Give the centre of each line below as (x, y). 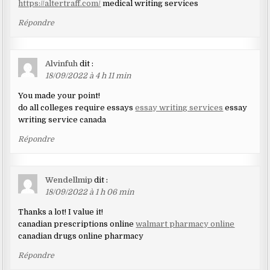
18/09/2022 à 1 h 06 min (90, 192)
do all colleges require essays (77, 107)
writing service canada (62, 119)
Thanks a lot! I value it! (61, 212)
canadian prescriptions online (77, 224)
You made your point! (59, 95)
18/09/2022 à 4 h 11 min (89, 75)
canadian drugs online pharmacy (81, 236)
